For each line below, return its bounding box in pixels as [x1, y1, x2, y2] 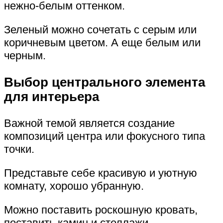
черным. [4, 49, 46, 62]
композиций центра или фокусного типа [4, 129, 205, 142]
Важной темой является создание [4, 116, 175, 129]
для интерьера [4, 89, 99, 104]
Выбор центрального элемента [4, 75, 205, 89]
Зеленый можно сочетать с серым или [4, 23, 197, 36]
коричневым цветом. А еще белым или [4, 36, 201, 49]
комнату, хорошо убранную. [4, 179, 144, 192]
